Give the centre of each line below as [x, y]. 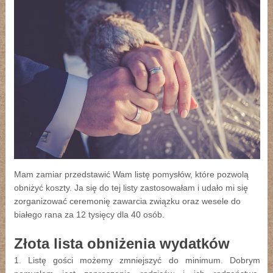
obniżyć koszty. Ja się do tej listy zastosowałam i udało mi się [131, 187]
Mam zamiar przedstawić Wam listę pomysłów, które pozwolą [131, 174]
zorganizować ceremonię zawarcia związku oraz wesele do [127, 201]
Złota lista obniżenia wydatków [122, 243]
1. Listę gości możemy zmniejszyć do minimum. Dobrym [137, 260]
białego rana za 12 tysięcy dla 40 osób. [89, 214]
